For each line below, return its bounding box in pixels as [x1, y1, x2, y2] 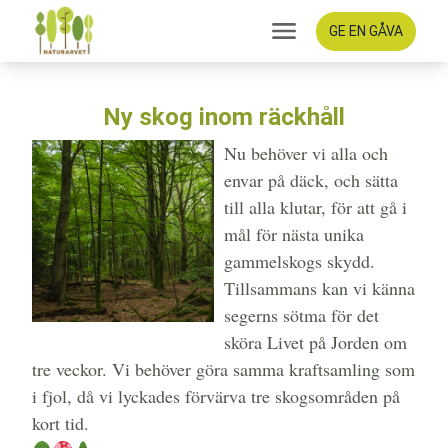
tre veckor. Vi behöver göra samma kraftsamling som [32, 357, 415, 382]
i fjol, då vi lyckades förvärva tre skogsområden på [32, 384, 400, 409]
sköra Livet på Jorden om [224, 330, 407, 355]
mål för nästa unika [224, 222, 364, 247]
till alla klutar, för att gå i [224, 195, 407, 220]
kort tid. [32, 411, 89, 436]
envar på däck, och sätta [224, 168, 398, 193]
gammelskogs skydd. [224, 249, 375, 274]
